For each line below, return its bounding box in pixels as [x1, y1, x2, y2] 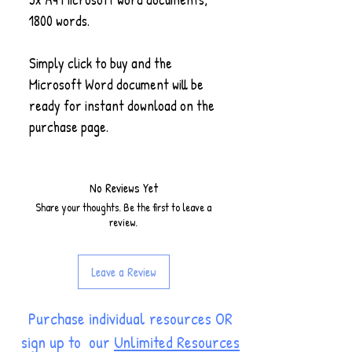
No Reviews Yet [89, 179, 158, 196]
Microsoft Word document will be [29, 75, 203, 94]
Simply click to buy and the [29, 53, 172, 73]
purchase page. [29, 117, 108, 137]
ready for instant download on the [29, 96, 214, 115]
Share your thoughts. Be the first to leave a [35, 200, 211, 214]
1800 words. [29, 11, 90, 31]
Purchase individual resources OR [28, 307, 233, 330]
